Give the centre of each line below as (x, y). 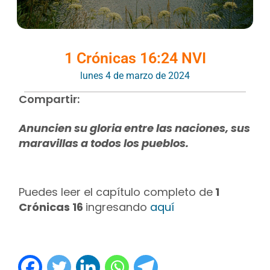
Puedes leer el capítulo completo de (116, 192)
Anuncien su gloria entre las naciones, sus (135, 128)
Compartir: (49, 99)
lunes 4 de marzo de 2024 (135, 75)
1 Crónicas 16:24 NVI (135, 58)
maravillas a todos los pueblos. (104, 143)
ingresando (118, 207)
